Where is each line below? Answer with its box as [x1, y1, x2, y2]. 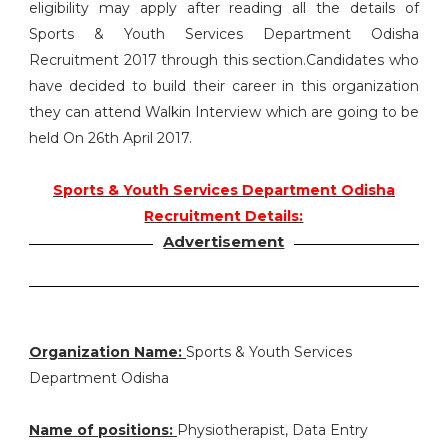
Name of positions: [28, 421, 177, 439]
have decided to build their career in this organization [28, 77, 420, 95]
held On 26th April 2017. [28, 129, 192, 147]
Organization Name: [28, 343, 186, 361]
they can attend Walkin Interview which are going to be [28, 103, 420, 121]
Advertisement [163, 232, 285, 251]
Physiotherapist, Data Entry [176, 421, 368, 439]
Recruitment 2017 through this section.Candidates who [28, 51, 420, 69]
